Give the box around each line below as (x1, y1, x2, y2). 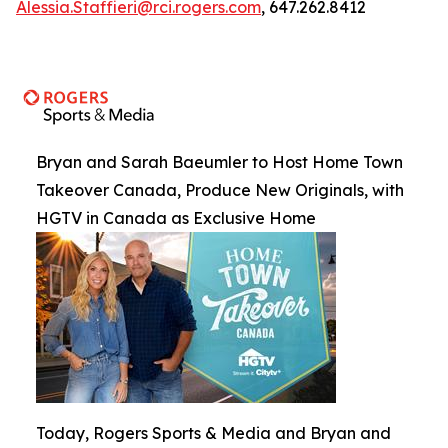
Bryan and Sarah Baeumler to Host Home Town (36, 151, 403, 172)
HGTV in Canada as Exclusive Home (36, 207, 316, 228)
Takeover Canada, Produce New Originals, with (36, 179, 404, 200)
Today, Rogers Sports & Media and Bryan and (36, 422, 391, 443)
